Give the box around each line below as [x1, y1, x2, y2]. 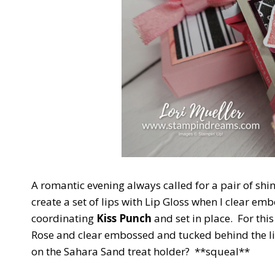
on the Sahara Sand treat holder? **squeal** [31, 244, 250, 258]
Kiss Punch [96, 211, 152, 225]
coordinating [31, 211, 96, 225]
